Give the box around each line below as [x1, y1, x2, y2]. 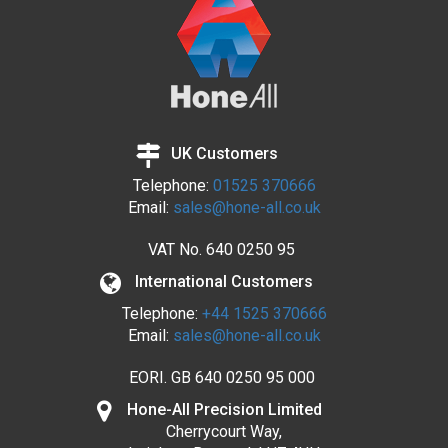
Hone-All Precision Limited [126, 399, 322, 419]
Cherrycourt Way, [166, 421, 282, 441]
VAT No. [148, 239, 202, 259]
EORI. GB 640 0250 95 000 [128, 367, 315, 387]
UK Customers [170, 143, 278, 163]
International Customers [135, 271, 313, 291]
